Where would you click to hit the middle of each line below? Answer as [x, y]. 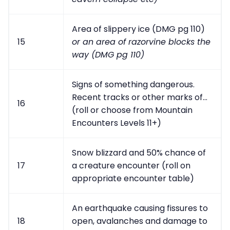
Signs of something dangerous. [133, 85]
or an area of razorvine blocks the [141, 42]
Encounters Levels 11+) [117, 123]
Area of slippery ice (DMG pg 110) [138, 29]
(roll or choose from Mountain [132, 110]
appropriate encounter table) [133, 179]
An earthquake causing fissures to [140, 208]
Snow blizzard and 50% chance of [139, 153]
